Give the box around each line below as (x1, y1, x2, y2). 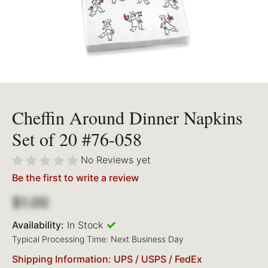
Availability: (12, 219, 64, 232)
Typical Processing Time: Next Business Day (12, 234, 184, 245)
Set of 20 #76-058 (12, 127, 142, 151)
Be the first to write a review (12, 172, 139, 184)
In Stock (67, 219, 103, 232)
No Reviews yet (81, 154, 151, 166)
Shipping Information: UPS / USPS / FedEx (12, 253, 202, 266)
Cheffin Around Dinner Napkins (12, 105, 243, 130)
